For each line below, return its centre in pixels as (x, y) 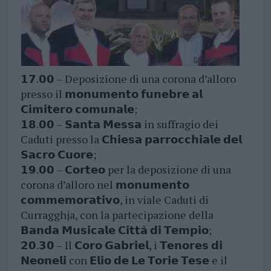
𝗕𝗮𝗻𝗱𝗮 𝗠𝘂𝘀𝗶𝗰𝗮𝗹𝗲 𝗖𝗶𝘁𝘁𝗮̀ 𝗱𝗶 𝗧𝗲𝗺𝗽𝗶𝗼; (116, 230)
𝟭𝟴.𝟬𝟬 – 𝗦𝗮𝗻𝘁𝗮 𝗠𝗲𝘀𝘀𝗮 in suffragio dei (119, 124)
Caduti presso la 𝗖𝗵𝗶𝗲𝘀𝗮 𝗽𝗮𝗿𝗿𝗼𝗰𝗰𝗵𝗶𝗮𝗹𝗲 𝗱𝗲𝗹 (131, 139)
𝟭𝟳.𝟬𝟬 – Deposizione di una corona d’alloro (128, 79)
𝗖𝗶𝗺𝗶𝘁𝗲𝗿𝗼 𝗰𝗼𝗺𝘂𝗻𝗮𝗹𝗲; (79, 109)
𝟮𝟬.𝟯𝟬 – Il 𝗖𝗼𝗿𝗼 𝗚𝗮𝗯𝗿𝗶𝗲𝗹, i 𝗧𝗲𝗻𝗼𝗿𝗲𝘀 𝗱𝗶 (121, 245)
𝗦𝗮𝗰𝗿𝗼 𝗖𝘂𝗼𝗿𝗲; (58, 155)
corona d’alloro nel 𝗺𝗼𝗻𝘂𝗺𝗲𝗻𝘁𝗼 (105, 185)
